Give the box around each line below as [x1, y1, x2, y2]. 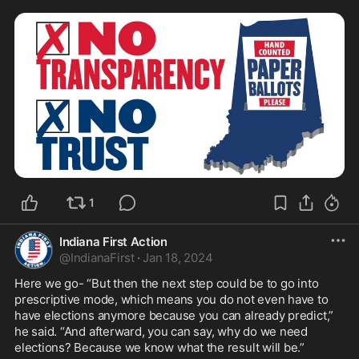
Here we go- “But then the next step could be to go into [14, 275, 319, 291]
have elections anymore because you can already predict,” [14, 307, 334, 323]
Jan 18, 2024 [143, 249, 213, 265]
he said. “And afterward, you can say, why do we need [14, 323, 309, 339]
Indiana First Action [59, 233, 167, 249]
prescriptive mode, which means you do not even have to [14, 291, 329, 307]
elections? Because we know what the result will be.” [14, 339, 308, 355]
